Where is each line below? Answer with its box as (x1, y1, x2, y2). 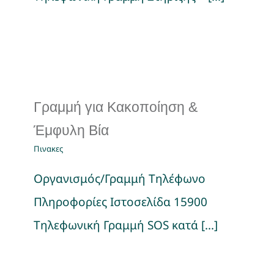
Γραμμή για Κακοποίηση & (34, 99, 198, 115)
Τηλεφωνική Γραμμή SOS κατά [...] (34, 217, 218, 233)
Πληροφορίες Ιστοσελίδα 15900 (34, 194, 207, 210)
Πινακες (34, 143, 63, 154)
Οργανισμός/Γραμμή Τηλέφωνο (34, 171, 206, 187)
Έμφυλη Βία (34, 122, 109, 138)
